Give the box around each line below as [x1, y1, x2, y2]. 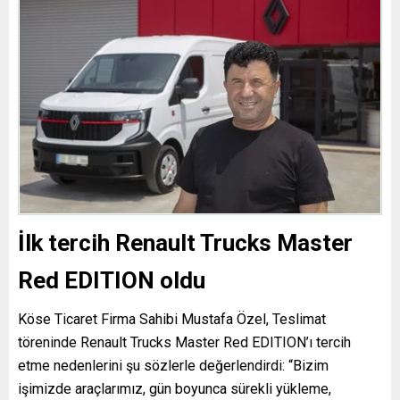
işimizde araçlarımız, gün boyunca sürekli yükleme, [18, 379, 331, 397]
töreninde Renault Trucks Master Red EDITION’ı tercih [18, 333, 351, 351]
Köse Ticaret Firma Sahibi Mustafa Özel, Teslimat [18, 310, 326, 328]
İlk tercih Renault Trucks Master [18, 229, 353, 256]
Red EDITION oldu [18, 266, 205, 294]
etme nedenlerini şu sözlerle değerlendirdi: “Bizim [18, 356, 329, 374]
